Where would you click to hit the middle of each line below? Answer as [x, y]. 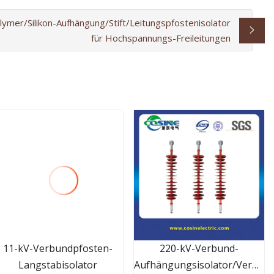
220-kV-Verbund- [199, 248]
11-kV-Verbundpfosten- [58, 248]
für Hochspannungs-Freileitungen [161, 38]
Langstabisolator [58, 265]
